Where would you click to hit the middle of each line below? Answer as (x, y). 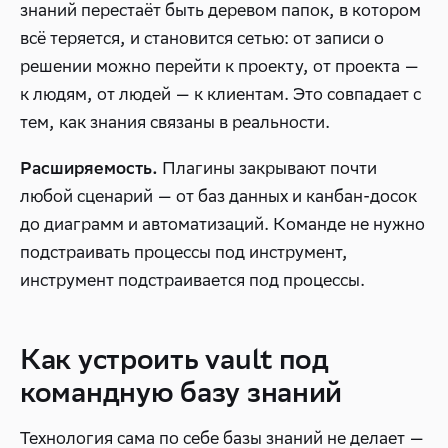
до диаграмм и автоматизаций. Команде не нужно (222, 224)
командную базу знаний (181, 391)
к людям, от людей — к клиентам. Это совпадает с (220, 94)
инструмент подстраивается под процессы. (192, 280)
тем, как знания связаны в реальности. (175, 122)
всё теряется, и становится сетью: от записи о (202, 38)
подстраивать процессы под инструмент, (184, 252)
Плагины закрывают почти (267, 168)
